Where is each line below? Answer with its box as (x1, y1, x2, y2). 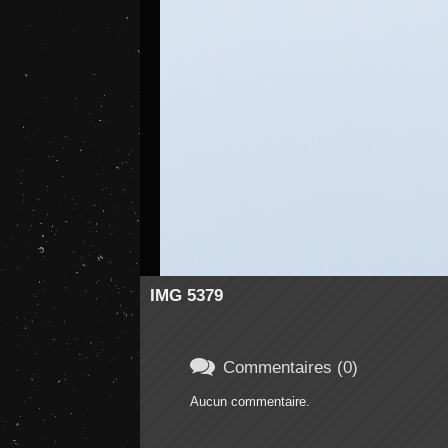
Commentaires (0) (222, 357, 358, 377)
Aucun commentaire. (189, 394, 310, 410)
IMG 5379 (149, 286, 223, 306)
